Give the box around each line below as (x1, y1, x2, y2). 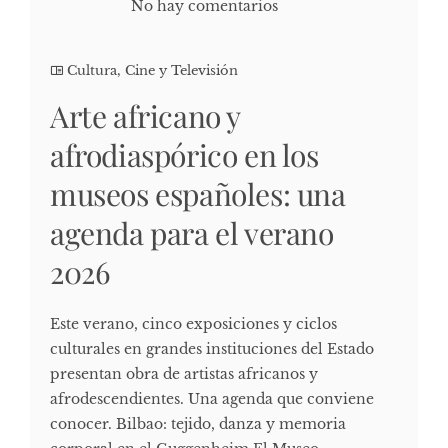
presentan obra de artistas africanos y (50, 364, 318, 383)
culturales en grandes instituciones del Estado (50, 339, 374, 358)
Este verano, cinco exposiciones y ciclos (50, 314, 337, 333)
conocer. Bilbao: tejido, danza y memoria (50, 414, 346, 433)
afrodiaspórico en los (50, 134, 319, 175)
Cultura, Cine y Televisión (67, 61, 238, 79)
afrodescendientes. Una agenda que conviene (50, 389, 374, 408)
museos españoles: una (50, 173, 346, 214)
